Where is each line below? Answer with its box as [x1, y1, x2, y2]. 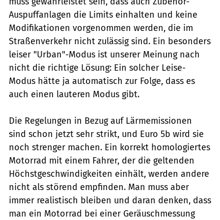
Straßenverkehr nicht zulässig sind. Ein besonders [9, 36, 211, 47]
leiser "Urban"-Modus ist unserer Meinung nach [9, 49, 200, 60]
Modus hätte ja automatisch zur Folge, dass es [9, 76, 195, 87]
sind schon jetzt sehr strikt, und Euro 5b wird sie [9, 129, 204, 140]
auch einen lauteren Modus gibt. [9, 89, 139, 100]
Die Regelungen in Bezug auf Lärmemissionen [9, 115, 192, 127]
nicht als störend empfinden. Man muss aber [9, 182, 189, 193]
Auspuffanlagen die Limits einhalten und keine [9, 9, 197, 21]
